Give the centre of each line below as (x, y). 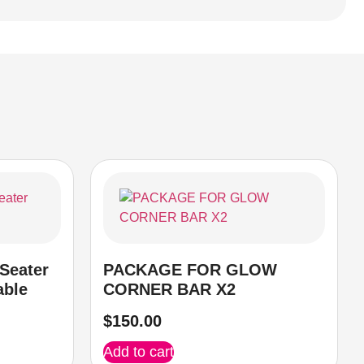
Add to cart (139, 351)
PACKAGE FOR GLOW (190, 269)
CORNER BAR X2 (169, 289)
